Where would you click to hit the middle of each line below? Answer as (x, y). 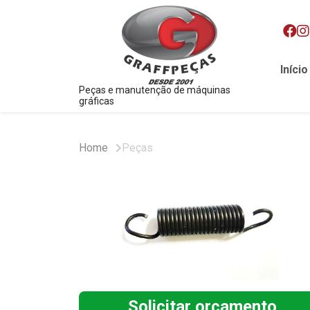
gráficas (97, 101)
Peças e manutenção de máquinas (155, 90)
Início (294, 70)
